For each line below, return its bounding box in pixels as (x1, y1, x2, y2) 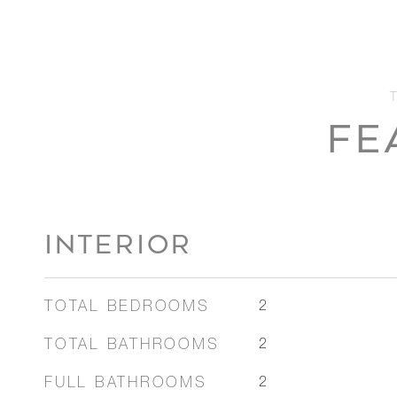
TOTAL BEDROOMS (44, 300, 210, 315)
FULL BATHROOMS (44, 377, 207, 392)
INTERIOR (44, 230, 192, 260)
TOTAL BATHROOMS (44, 339, 220, 354)
